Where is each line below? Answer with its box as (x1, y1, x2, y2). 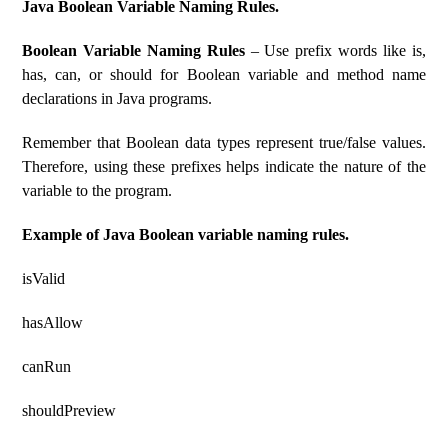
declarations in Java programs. (22, 90, 213, 107)
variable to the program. (22, 182, 173, 199)
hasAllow (22, 314, 84, 331)
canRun (22, 358, 72, 375)
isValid (22, 270, 66, 287)
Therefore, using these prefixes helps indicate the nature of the (22, 158, 426, 175)
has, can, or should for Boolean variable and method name (22, 66, 426, 83)
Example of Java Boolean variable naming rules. (22, 226, 350, 243)
